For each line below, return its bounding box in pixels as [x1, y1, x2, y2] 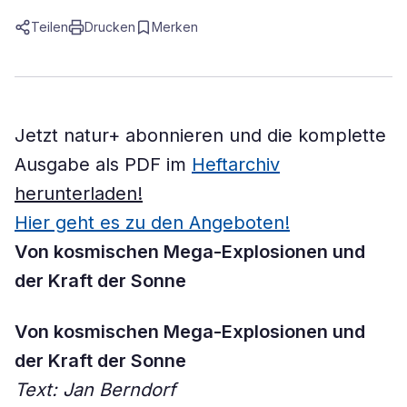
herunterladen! [15, 183, 143, 204]
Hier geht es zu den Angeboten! [15, 212, 290, 233]
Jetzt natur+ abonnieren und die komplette [15, 124, 386, 146]
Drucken [84, 19, 135, 35]
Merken [152, 19, 198, 35]
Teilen [31, 19, 68, 35]
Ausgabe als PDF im [15, 154, 192, 175]
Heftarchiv [192, 154, 280, 175]
